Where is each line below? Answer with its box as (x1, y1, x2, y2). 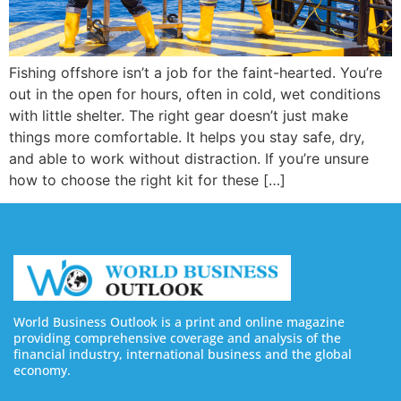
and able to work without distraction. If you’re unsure (9, 149, 369, 167)
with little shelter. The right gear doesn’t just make (9, 106, 348, 124)
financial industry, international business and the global (13, 345, 352, 363)
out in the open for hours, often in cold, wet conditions (9, 84, 380, 103)
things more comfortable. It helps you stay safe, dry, (9, 127, 364, 146)
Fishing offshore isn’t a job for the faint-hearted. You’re (9, 63, 382, 81)
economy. (13, 361, 71, 379)
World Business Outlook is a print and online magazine (13, 312, 345, 330)
